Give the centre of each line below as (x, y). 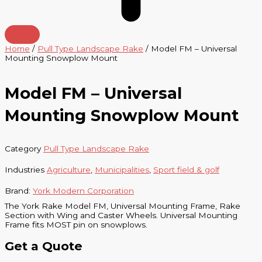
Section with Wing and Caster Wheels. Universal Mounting (121, 215)
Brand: (19, 190)
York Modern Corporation (83, 190)
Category (23, 148)
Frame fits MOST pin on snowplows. (76, 224)
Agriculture (69, 169)
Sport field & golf (186, 169)
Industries (25, 169)
